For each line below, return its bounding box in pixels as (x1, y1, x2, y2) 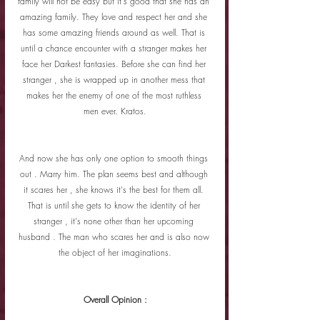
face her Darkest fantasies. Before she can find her (21, 57, 209, 70)
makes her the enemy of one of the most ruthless (26, 89, 204, 101)
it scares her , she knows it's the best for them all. (24, 183, 206, 196)
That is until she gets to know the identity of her (27, 199, 203, 211)
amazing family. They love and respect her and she (20, 10, 210, 23)
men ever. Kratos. (84, 104, 146, 117)
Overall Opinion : (83, 293, 147, 306)
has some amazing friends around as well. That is (22, 26, 208, 39)
